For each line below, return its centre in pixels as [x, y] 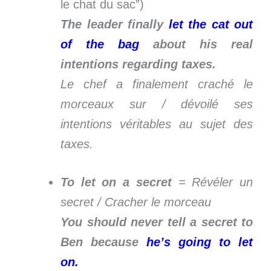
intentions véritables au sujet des [157, 124]
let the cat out [211, 24]
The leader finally [115, 24]
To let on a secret [116, 182]
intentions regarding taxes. [138, 64]
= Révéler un [212, 182]
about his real [196, 44]
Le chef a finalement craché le [157, 84]
